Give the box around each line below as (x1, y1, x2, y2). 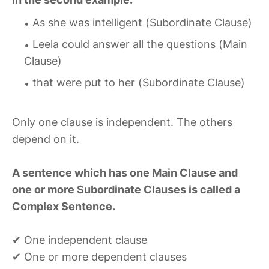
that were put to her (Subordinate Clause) (32, 76, 245, 89)
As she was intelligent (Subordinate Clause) (32, 16, 252, 29)
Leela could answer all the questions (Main (32, 38, 247, 51)
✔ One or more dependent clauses (12, 250, 187, 264)
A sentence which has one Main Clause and (12, 166, 238, 180)
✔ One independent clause (12, 234, 147, 247)
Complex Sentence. (12, 200, 115, 213)
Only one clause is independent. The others (12, 116, 232, 129)
